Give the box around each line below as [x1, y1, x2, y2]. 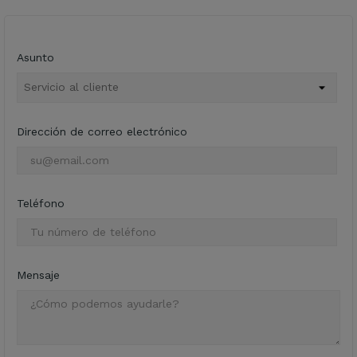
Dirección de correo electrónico [17, 124, 187, 138]
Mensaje [17, 268, 60, 281]
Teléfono [17, 196, 65, 210]
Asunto [17, 50, 54, 64]
